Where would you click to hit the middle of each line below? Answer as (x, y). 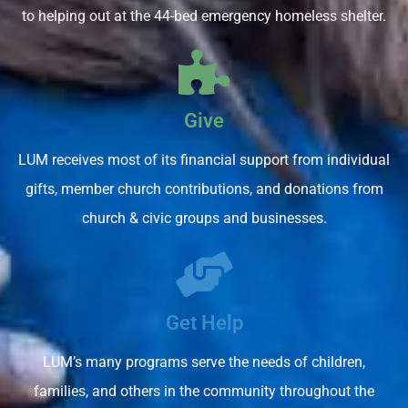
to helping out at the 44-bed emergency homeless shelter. (204, 16)
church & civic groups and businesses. (204, 218)
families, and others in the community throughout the (204, 391)
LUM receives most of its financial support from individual (204, 160)
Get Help (204, 322)
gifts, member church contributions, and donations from (204, 189)
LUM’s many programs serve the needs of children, (204, 362)
